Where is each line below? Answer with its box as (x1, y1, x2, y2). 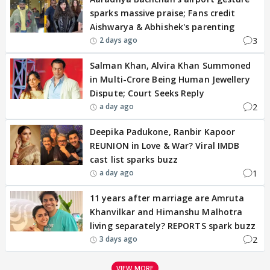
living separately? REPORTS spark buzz (90, 219, 256, 231)
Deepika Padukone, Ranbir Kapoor (90, 125, 236, 137)
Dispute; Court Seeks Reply (90, 87, 204, 99)
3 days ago (99, 234, 137, 245)
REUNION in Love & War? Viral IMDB (90, 139, 240, 151)
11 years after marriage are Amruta (90, 192, 245, 204)
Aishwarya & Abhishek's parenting (90, 20, 235, 33)
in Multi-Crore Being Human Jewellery (90, 73, 250, 85)
